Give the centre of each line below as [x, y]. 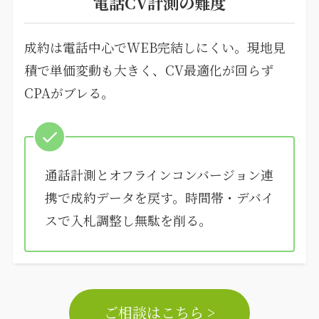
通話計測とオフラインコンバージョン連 [159, 175]
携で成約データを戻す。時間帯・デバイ [159, 198]
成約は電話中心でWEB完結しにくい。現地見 [155, 47]
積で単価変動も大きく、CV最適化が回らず [149, 70]
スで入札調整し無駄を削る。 [128, 220]
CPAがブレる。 [69, 93]
